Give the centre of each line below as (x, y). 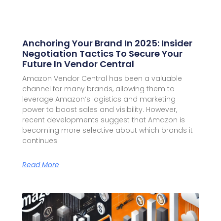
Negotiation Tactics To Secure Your (102, 54)
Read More (40, 165)
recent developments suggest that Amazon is (103, 120)
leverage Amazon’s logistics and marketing (99, 99)
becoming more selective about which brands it (107, 130)
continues (39, 141)
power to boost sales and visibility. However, (99, 110)
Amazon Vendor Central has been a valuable (102, 79)
